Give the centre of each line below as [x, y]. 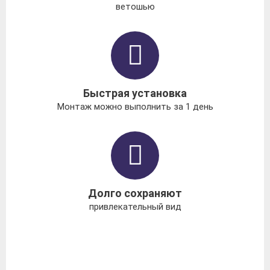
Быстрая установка [135, 93]
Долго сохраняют [135, 193]
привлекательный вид [135, 207]
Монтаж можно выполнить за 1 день [135, 107]
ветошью [135, 7]
